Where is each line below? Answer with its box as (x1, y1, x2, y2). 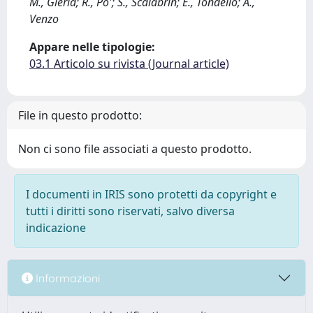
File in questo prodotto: (18, 108, 142, 123)
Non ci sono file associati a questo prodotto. (18, 141, 252, 156)
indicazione (26, 220, 86, 235)
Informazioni (33, 270, 100, 285)
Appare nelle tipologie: (29, 39, 155, 54)
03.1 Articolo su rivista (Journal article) (29, 56, 229, 71)
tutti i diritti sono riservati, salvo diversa (26, 203, 235, 219)
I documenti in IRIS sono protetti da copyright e (26, 187, 277, 202)
